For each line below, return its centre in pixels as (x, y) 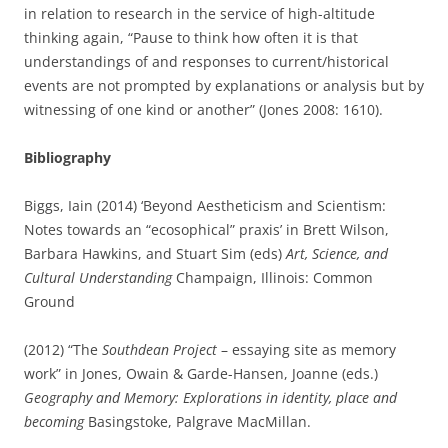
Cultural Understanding (100, 277)
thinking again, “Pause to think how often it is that (191, 37)
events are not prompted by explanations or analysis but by (224, 85)
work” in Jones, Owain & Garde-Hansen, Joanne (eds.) (201, 373)
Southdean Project (159, 349)
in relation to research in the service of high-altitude (199, 13)
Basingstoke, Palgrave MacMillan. (197, 421)
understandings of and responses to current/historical (206, 61)
